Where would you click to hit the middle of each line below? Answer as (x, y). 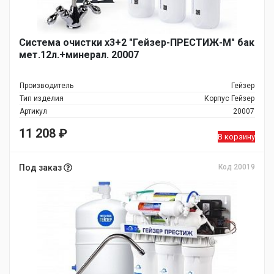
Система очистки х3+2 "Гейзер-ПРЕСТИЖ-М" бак (137, 43)
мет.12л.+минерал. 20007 (79, 55)
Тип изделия (42, 98)
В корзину (236, 137)
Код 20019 (237, 167)
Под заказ (41, 168)
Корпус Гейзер (229, 98)
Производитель (46, 86)
